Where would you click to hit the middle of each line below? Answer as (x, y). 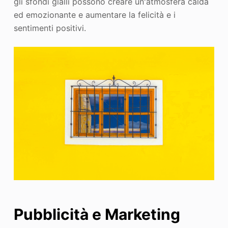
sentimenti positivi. (50, 28)
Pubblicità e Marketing (97, 215)
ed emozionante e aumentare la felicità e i (94, 15)
